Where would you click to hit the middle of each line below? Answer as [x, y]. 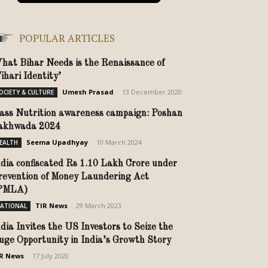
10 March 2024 [119, 142]
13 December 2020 [152, 92]
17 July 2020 [51, 256]
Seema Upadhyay [57, 142]
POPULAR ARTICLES [67, 38]
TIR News [51, 205]
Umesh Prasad [88, 92]
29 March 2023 [99, 205]
